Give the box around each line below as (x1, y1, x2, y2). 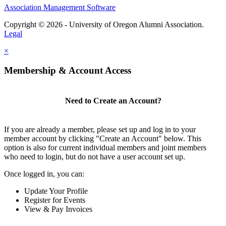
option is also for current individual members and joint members (4, 143, 206, 152)
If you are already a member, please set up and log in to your (4, 125, 196, 134)
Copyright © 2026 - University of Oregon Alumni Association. (4, 20, 204, 29)
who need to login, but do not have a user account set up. (4, 152, 185, 161)
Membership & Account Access (4, 65, 131, 76)
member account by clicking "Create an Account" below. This (4, 134, 201, 143)
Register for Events (24, 195, 85, 204)
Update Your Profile (24, 186, 88, 195)
